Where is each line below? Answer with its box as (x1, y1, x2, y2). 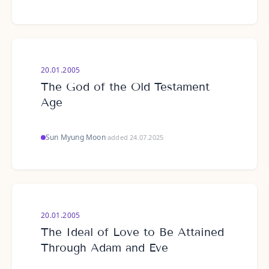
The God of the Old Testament (41, 80, 210, 94)
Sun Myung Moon (46, 132, 106, 142)
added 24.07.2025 (107, 133, 164, 142)
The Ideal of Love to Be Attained (41, 225, 224, 239)
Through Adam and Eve (41, 241, 168, 255)
